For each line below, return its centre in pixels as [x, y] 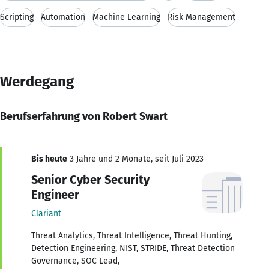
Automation [63, 17]
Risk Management [201, 17]
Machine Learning [126, 17]
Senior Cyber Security [90, 179]
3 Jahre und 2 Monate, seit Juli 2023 [135, 159]
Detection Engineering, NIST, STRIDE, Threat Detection [133, 248]
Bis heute [49, 159]
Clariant [46, 213]
